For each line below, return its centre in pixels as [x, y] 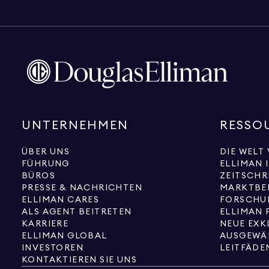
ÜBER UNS [46, 152]
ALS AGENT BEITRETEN [77, 212]
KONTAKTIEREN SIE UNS [79, 260]
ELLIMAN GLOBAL [65, 236]
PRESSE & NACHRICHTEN [82, 188]
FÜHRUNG [46, 164]
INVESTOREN [53, 248]
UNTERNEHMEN [75, 125]
